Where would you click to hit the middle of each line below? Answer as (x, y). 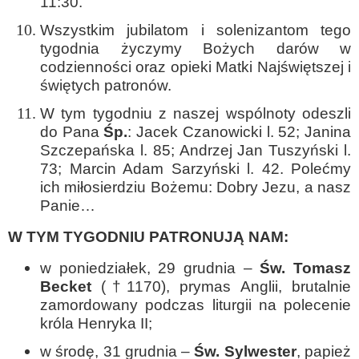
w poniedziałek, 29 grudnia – (150, 268)
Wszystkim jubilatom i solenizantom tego (196, 30)
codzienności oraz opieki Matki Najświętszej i (196, 67)
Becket (66, 286)
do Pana (72, 132)
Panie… (68, 206)
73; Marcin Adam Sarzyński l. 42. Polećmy (196, 169)
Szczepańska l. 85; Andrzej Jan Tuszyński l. (196, 150)
